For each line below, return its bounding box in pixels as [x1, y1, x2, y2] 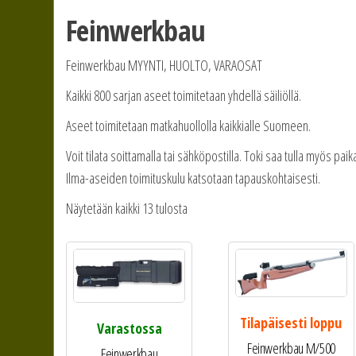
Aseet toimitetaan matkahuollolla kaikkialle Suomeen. [66, 116, 311, 136]
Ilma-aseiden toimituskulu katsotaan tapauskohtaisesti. [66, 168, 321, 188]
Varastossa [96, 318, 162, 338]
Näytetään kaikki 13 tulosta [66, 199, 188, 219]
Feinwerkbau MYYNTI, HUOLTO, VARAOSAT [66, 56, 263, 75]
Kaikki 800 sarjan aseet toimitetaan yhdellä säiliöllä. [66, 86, 302, 106]
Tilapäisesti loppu [240, 312, 342, 332]
